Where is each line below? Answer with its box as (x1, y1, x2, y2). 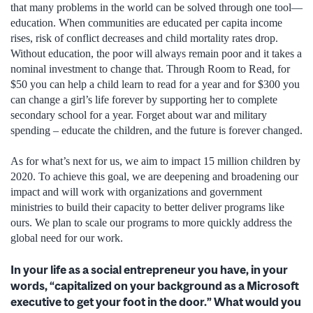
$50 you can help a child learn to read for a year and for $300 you (10, 78, 300, 90)
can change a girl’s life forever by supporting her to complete (10, 93, 277, 105)
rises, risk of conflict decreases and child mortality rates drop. (10, 31, 278, 44)
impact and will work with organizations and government (10, 186, 262, 198)
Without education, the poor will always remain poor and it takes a (10, 47, 302, 59)
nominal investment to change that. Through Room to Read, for (10, 62, 290, 75)
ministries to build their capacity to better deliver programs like (10, 201, 284, 214)
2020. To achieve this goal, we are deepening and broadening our (10, 170, 298, 183)
